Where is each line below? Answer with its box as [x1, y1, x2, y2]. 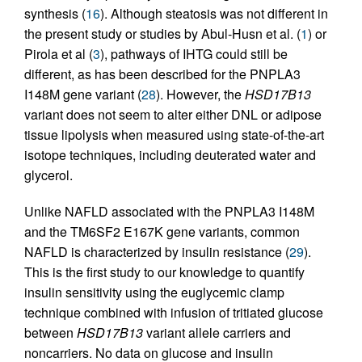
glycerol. [24, 166, 73, 185]
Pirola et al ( [24, 44, 93, 64]
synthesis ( [24, 4, 86, 23]
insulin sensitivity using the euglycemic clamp [24, 283, 284, 302]
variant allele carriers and [143, 323, 291, 343]
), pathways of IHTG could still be [100, 44, 288, 64]
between [24, 323, 77, 343]
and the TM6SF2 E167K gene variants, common [24, 222, 300, 242]
